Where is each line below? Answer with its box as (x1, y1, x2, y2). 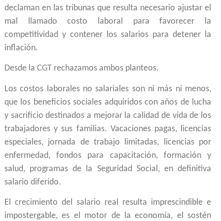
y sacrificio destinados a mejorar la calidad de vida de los (4, 110, 211, 120)
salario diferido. (4, 177, 61, 187)
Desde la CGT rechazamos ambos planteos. (4, 64, 159, 74)
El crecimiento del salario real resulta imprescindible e (4, 198, 211, 208)
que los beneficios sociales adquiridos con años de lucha (4, 97, 211, 107)
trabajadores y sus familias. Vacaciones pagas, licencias (4, 124, 211, 134)
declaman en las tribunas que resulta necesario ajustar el (4, 3, 211, 13)
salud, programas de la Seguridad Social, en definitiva (4, 164, 211, 174)
